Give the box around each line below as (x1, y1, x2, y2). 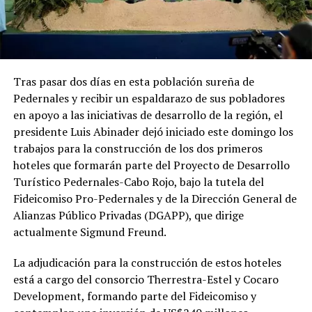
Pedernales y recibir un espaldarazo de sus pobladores (13, 91, 285, 107)
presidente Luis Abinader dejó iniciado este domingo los (13, 124, 293, 140)
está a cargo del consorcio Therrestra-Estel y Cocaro (13, 272, 279, 288)
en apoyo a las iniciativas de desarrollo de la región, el (13, 107, 283, 123)
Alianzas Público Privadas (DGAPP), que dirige (13, 208, 244, 224)
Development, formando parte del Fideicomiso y (13, 288, 256, 304)
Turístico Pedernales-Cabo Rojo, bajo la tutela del (13, 174, 264, 190)
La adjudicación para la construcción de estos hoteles (13, 255, 281, 271)
